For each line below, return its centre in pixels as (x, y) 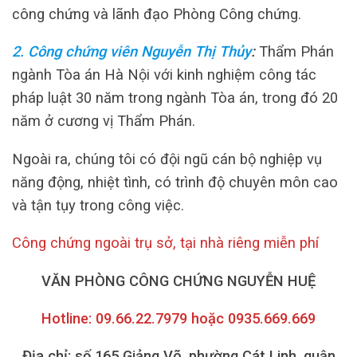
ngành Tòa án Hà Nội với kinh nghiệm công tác (164, 75)
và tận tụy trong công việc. (98, 205)
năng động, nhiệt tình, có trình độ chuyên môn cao (175, 182)
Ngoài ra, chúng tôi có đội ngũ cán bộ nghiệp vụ (167, 159)
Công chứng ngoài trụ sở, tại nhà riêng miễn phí (165, 243)
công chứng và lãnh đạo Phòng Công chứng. (157, 14)
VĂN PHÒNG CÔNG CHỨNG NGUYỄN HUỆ (178, 280)
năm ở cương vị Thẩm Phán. (104, 121)
